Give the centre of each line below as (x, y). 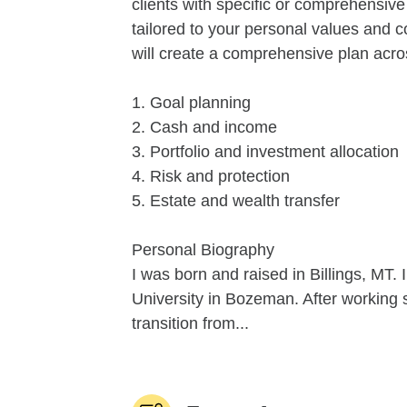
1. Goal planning (191, 103)
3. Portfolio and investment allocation (265, 152)
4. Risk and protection (211, 176)
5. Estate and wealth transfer (236, 201)
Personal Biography (203, 250)
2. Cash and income (204, 127)
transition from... (190, 323)
